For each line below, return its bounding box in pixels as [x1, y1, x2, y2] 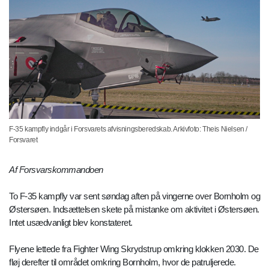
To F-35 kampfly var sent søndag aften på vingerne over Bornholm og [9, 191, 260, 202]
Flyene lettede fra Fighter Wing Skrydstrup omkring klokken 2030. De [9, 244, 259, 255]
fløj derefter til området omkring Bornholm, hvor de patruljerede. [9, 257, 236, 268]
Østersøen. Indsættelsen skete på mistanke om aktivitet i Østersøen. [9, 204, 259, 215]
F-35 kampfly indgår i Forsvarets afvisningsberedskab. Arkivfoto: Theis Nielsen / [9, 125, 248, 134]
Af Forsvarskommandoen [9, 165, 103, 175]
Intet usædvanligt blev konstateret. [9, 217, 133, 228]
